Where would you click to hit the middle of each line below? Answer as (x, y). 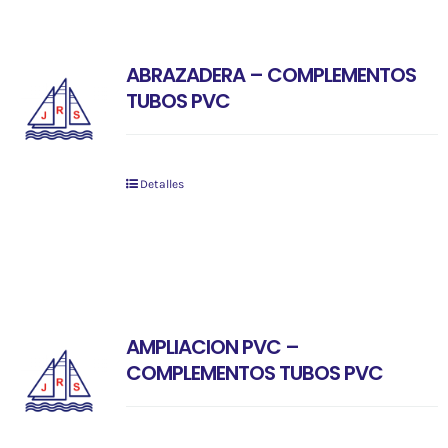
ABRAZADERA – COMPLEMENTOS (270, 74)
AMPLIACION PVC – (212, 346)
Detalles (161, 183)
